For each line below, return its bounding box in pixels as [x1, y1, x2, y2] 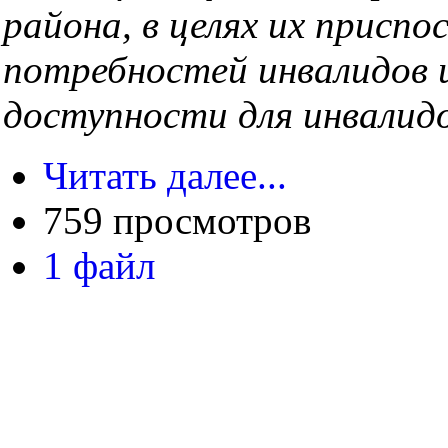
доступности [3, 93, 238, 137]
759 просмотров [43, 199, 311, 243]
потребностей [3, 48, 258, 92]
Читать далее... [43, 154, 287, 198]
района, [3, 3, 142, 47]
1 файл [43, 244, 155, 288]
